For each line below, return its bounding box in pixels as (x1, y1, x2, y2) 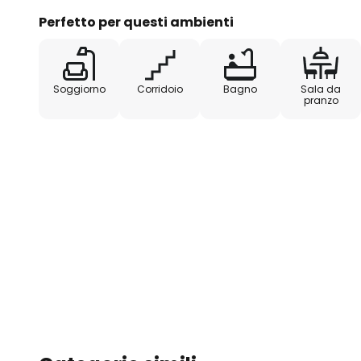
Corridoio (136, 81, 183, 96)
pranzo (303, 93, 338, 107)
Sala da (301, 81, 341, 96)
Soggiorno (52, 81, 106, 96)
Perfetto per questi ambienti (39, 12, 234, 31)
